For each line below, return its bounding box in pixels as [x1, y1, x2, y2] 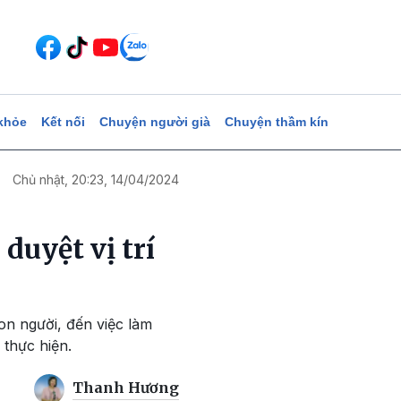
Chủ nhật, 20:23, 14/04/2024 [13, 172, 179, 187]
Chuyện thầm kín [224, 115, 328, 129]
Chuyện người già [98, 115, 210, 129]
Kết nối [40, 115, 85, 129]
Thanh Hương [73, 379, 179, 397]
